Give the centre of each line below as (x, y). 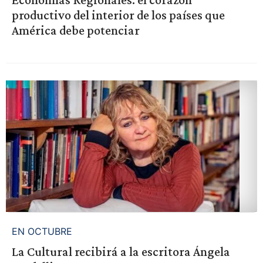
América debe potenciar (75, 30)
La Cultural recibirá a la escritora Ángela (121, 251)
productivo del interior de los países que (118, 15)
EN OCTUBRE (42, 231)
